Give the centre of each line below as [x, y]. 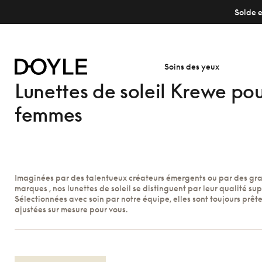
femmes [49, 114]
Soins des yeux [192, 66]
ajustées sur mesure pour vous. [71, 209]
